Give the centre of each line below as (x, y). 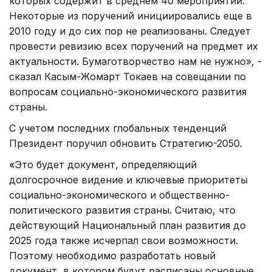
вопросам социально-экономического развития (128, 91)
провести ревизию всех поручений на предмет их (134, 46)
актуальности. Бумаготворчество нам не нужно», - (135, 61)
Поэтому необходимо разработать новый (112, 255)
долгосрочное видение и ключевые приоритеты (128, 179)
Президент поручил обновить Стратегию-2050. (126, 143)
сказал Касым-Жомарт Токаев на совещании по (127, 76)
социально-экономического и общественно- (119, 195)
